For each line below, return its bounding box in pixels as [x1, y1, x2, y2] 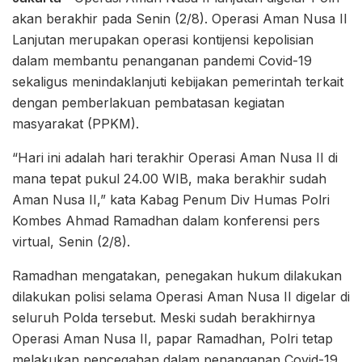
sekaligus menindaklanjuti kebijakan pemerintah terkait [12, 74, 343, 90]
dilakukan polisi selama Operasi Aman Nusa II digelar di [12, 288, 350, 305]
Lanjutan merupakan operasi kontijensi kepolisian [12, 32, 314, 48]
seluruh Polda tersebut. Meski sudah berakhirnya [12, 309, 315, 326]
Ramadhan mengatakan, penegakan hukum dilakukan [12, 267, 342, 284]
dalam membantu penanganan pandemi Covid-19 [12, 53, 312, 69]
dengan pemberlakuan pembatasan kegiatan [12, 95, 284, 112]
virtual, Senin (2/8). [12, 234, 130, 250]
